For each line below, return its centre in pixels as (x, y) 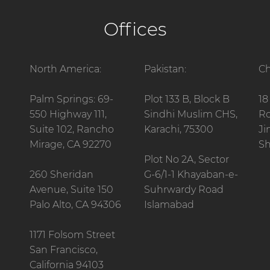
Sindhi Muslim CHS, (191, 114)
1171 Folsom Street (72, 234)
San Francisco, (64, 250)
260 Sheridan (61, 174)
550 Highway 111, (68, 114)
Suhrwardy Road (184, 189)
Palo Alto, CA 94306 (75, 204)
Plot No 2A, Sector (187, 159)
